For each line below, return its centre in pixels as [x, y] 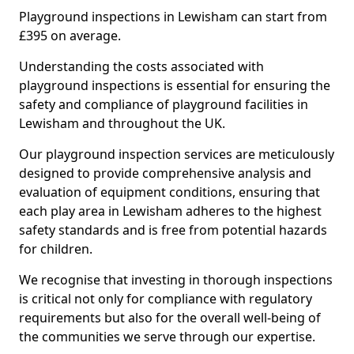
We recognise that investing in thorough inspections [176, 280]
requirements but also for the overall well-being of [170, 318]
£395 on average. [70, 36]
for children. [56, 249]
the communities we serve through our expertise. [167, 337]
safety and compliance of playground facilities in [164, 104]
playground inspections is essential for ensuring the [175, 85]
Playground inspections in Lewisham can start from [173, 17]
